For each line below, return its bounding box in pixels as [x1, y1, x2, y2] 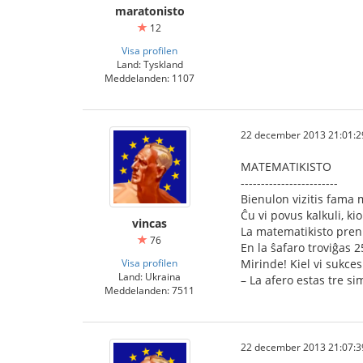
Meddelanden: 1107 [105, 71, 194, 84]
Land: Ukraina [118, 270, 181, 283]
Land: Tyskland [116, 58, 183, 70]
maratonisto [114, 3, 185, 19]
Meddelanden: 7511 [105, 284, 194, 297]
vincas [132, 216, 167, 231]
